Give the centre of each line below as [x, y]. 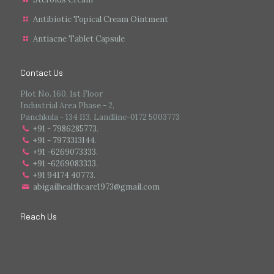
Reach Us [39, 216]
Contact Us [42, 72]
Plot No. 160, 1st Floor [61, 94]
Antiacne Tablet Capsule [79, 39]
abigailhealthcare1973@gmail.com [97, 187]
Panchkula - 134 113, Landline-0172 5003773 [100, 117]
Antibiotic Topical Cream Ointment [101, 19]
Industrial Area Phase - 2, [67, 105]
